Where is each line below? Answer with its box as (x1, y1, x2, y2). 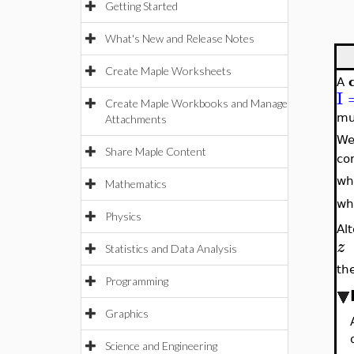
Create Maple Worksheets (105, 64, 232, 77)
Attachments (105, 112, 167, 126)
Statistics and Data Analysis (105, 242, 237, 255)
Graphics (105, 307, 149, 320)
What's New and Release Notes (105, 32, 254, 45)
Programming (105, 274, 168, 288)
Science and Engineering (105, 339, 217, 352)
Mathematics (105, 177, 167, 190)
